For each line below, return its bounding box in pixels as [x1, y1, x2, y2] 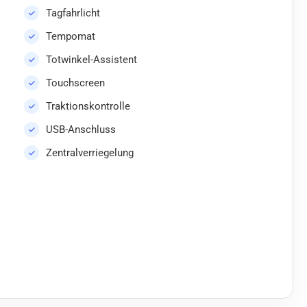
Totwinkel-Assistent [46, 53, 137, 66]
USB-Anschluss [46, 123, 116, 136]
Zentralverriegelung [46, 147, 134, 160]
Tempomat [46, 30, 95, 43]
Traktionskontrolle [46, 100, 130, 113]
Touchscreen [46, 77, 105, 90]
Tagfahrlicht [46, 7, 100, 20]
